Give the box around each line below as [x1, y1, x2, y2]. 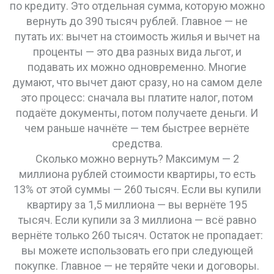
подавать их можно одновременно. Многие [28, 61, 246, 73]
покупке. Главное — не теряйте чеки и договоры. [15, 259, 259, 272]
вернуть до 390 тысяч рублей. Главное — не [26, 15, 248, 28]
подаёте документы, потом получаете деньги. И [16, 106, 258, 119]
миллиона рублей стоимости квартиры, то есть [18, 168, 256, 180]
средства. [111, 137, 163, 150]
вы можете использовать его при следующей [21, 244, 253, 257]
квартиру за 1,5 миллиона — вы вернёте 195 [27, 198, 247, 211]
